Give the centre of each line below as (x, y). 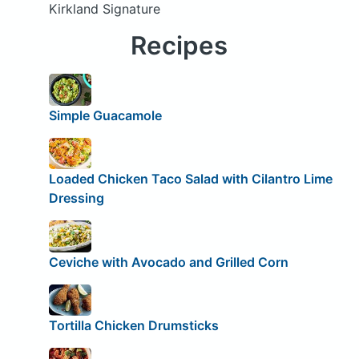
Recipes (179, 46)
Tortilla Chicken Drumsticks (133, 326)
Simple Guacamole (105, 115)
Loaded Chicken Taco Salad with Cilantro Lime (190, 179)
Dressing (76, 198)
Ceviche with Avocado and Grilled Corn (168, 262)
